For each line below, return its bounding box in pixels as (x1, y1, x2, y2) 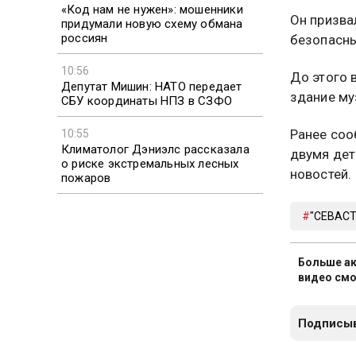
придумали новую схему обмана (61, 16, 243, 31)
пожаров (61, 170, 111, 185)
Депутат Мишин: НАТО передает (61, 79, 242, 94)
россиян (61, 30, 108, 45)
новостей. (289, 165, 352, 182)
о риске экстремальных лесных (61, 156, 239, 171)
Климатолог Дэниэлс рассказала (61, 141, 250, 157)
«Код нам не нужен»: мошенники (61, 2, 243, 17)
